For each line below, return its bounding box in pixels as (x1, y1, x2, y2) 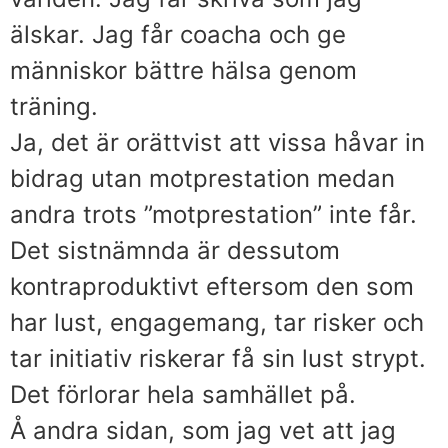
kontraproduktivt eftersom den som (10, 271, 414, 301)
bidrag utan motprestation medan (10, 163, 395, 193)
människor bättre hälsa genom (10, 55, 357, 85)
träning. (10, 91, 98, 121)
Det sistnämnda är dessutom (10, 235, 340, 265)
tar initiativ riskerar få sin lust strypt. (10, 343, 426, 373)
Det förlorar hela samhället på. (10, 379, 356, 409)
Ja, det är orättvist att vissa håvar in (10, 127, 425, 157)
